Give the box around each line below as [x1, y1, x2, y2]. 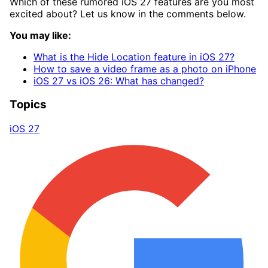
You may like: [10, 29, 71, 41]
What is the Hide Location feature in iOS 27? [33, 50, 234, 63]
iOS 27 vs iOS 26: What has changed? [33, 74, 204, 87]
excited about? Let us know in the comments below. [10, 7, 246, 20]
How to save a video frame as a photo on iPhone [33, 62, 256, 75]
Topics [10, 98, 47, 112]
